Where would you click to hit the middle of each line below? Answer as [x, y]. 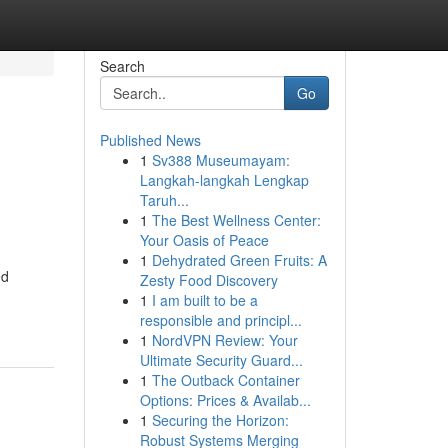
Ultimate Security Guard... [221, 360]
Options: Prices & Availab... [225, 400]
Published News [150, 140]
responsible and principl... [220, 320]
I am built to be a [204, 300]
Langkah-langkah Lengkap [224, 180]
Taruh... [164, 200]
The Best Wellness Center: [236, 220]
